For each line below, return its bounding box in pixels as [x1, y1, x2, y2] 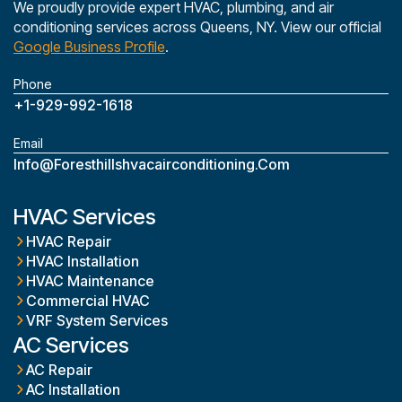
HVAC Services [13, 203, 156, 230]
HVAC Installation [26, 251, 139, 270]
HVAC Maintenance [26, 271, 154, 290]
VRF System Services [26, 310, 168, 329]
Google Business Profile [13, 37, 165, 56]
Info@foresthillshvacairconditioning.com [13, 154, 290, 173]
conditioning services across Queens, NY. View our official [13, 17, 381, 36]
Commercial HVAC [26, 291, 150, 310]
